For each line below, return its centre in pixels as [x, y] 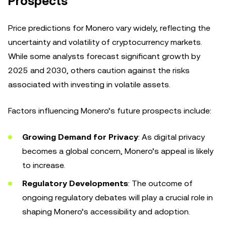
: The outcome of [160, 183]
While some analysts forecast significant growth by [104, 56]
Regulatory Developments [75, 183]
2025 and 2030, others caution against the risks [99, 70]
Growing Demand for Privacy [80, 137]
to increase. [44, 165]
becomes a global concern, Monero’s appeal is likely [118, 151]
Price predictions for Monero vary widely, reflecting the [109, 28]
